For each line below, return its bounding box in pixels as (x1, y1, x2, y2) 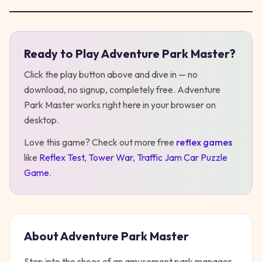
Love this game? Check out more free (24, 136, 174, 148)
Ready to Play (24, 46, 101, 61)
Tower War (88, 151, 133, 163)
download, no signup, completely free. (24, 84, 177, 95)
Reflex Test (39, 151, 84, 163)
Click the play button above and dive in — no (24, 68, 198, 80)
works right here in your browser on (74, 99, 216, 111)
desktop (24, 114, 57, 126)
